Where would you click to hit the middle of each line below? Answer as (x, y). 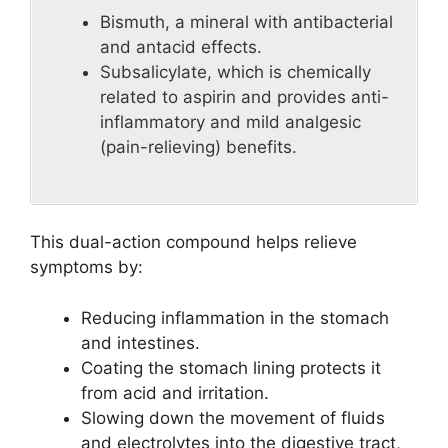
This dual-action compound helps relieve (193, 242)
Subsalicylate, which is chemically (235, 72)
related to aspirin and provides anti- (244, 97)
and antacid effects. (181, 47)
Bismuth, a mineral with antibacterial (246, 22)
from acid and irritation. (175, 392)
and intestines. (140, 342)
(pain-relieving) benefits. (198, 147)
